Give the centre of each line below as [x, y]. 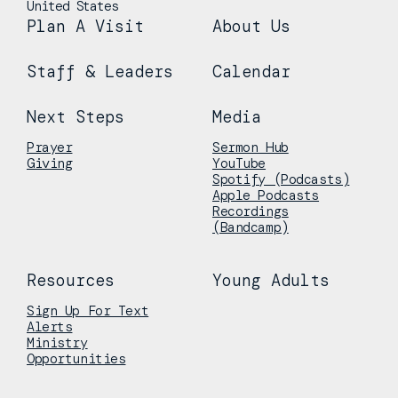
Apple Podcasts [266, 195]
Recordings [251, 211]
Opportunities [76, 359]
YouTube [239, 163]
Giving [50, 163]
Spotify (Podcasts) [281, 179]
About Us [251, 26]
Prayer [50, 147]
